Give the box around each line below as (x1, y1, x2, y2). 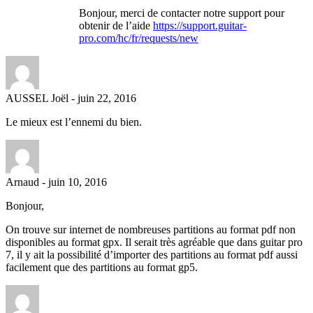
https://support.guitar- (153, 19, 247, 31)
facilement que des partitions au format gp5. (6, 261, 198, 273)
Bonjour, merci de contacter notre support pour (79, 6, 284, 19)
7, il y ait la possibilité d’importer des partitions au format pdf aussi (6, 248, 298, 261)
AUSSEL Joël (6, 92, 68, 104)
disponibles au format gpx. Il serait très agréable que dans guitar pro (6, 235, 303, 248)
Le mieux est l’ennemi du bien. (6, 115, 142, 128)
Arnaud (6, 175, 39, 188)
